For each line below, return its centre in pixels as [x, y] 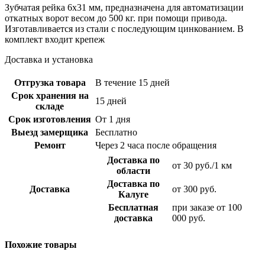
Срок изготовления [50, 119]
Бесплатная [133, 208]
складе [50, 106]
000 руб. [189, 218]
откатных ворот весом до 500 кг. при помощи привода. [116, 18]
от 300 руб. [194, 189]
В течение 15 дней [132, 83]
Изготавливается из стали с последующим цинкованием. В [124, 29]
